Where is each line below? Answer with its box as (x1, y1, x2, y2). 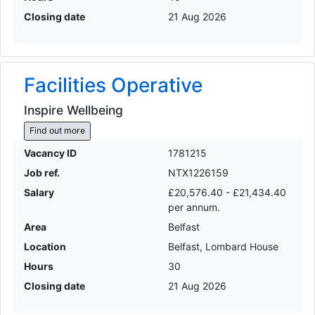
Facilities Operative (23, 73, 202, 98)
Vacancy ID (23, 146, 77, 159)
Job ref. (23, 166, 60, 179)
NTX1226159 (168, 166, 229, 179)
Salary (23, 186, 54, 198)
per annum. (168, 200, 220, 213)
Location (23, 240, 66, 252)
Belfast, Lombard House (168, 240, 278, 252)
